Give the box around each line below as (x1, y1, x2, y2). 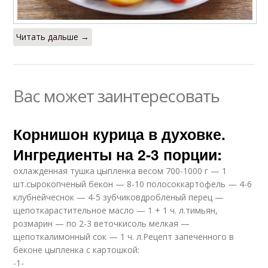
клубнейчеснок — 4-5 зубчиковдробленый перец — (13, 191, 224, 203)
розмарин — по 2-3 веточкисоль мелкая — (13, 217, 190, 229)
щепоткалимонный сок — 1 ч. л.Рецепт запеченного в (13, 230, 234, 242)
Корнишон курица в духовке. (13, 123, 226, 145)
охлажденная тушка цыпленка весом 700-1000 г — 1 (13, 165, 227, 176)
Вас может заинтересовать (13, 84, 220, 107)
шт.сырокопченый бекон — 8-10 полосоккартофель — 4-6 (13, 178, 252, 190)
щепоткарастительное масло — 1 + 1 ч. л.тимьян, (13, 204, 218, 216)
